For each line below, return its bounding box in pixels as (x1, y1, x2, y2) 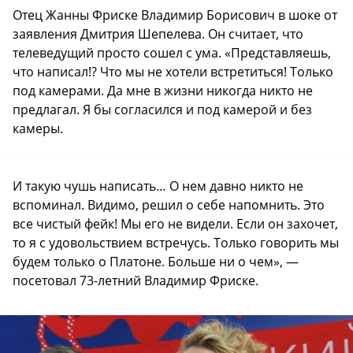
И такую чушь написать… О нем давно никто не (13, 176, 303, 195)
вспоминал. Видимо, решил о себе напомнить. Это (13, 195, 325, 214)
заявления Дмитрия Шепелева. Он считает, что (13, 24, 303, 43)
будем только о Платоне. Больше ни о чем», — (13, 252, 299, 270)
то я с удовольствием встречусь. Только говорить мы (13, 233, 339, 251)
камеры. (13, 119, 63, 137)
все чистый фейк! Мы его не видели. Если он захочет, (13, 214, 338, 232)
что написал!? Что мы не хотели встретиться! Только (13, 62, 333, 80)
